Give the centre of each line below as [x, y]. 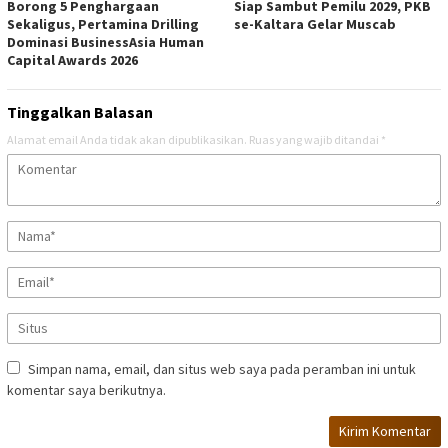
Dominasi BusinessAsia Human [105, 42]
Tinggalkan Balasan [80, 112]
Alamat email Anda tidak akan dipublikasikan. [127, 140]
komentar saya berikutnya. [86, 390]
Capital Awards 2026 [72, 60]
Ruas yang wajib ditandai [315, 140]
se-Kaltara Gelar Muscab [315, 24]
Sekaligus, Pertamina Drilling [103, 24]
